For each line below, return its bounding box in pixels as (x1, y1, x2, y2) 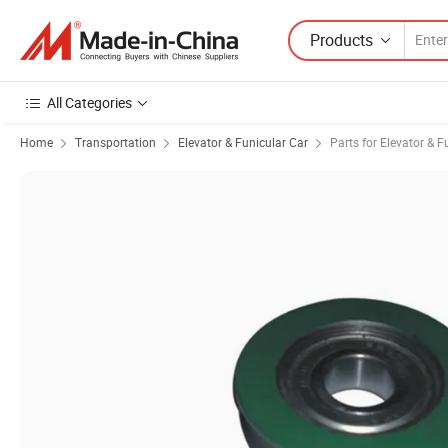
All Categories (47, 93, 132, 112)
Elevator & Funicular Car (178, 134, 308, 150)
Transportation (75, 134, 156, 150)
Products (310, 28, 373, 51)
